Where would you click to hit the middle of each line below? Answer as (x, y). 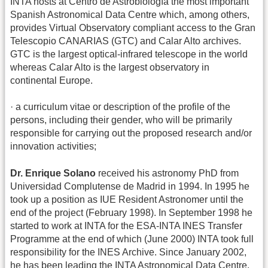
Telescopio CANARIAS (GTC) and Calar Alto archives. (126, 41)
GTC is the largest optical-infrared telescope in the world (129, 54)
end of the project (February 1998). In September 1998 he (131, 212)
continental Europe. (51, 81)
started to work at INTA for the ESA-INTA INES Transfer (126, 226)
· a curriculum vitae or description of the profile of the (120, 107)
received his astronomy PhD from (167, 173)
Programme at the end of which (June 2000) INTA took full (132, 239)
